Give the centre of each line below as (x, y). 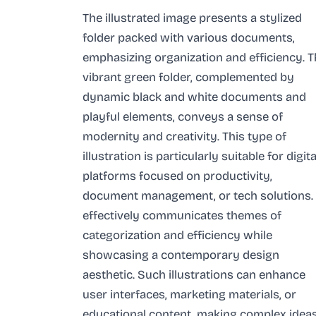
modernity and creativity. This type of (184, 136)
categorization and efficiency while (177, 235)
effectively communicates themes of (182, 215)
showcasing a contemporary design (181, 255)
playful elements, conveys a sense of (183, 116)
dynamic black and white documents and (194, 97)
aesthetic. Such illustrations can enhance (194, 274)
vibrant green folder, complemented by (188, 77)
